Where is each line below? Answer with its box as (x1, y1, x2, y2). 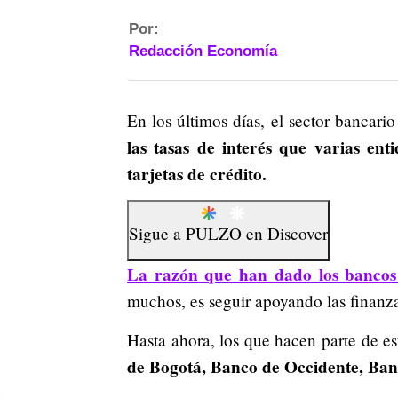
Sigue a (129, 222, 186, 245)
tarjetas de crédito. (127, 162, 267, 187)
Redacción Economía (129, 43, 277, 60)
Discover (267, 222, 328, 245)
